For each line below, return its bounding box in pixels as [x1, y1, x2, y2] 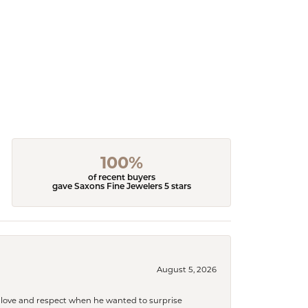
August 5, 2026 [157, 265, 217, 274]
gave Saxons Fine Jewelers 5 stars [52, 183, 191, 192]
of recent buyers [87, 174, 155, 183]
